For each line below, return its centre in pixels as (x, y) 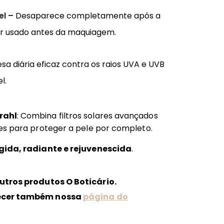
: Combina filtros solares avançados (87, 115)
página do (105, 196)
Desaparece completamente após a (88, 15)
